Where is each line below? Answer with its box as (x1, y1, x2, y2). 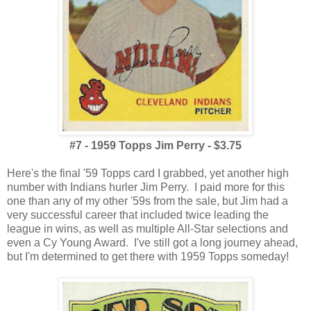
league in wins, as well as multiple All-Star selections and (7, 223, 288, 235)
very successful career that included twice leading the (7, 209, 269, 221)
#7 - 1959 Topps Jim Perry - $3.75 (69, 140, 242, 152)
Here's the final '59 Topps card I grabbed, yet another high (7, 167, 289, 180)
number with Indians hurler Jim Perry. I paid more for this (7, 181, 285, 194)
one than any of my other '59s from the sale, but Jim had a (7, 195, 288, 208)
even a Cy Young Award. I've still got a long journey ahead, (7, 237, 298, 249)
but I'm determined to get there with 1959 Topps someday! (7, 251, 289, 263)
